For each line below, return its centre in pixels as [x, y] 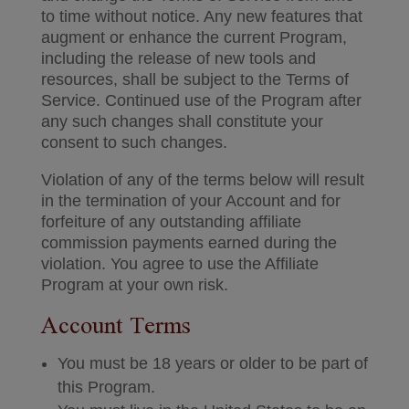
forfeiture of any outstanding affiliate [171, 222]
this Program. [106, 387]
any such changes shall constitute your [182, 121]
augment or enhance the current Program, [194, 37]
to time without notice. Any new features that [201, 16]
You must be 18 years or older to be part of [212, 363]
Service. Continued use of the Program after [201, 100]
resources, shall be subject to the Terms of [194, 79]
